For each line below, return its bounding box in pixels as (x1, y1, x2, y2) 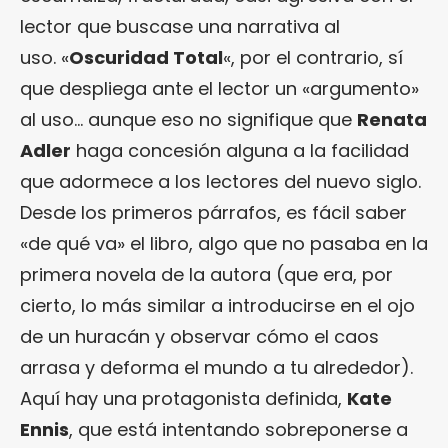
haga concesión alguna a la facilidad (71, 138, 409, 164)
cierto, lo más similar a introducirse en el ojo (20, 293, 415, 319)
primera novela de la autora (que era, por (20, 262, 393, 288)
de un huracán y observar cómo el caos (20, 324, 379, 350)
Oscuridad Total (69, 45, 223, 71)
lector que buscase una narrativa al (20, 14, 340, 40)
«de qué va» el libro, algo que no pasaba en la (20, 231, 428, 257)
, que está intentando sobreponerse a (69, 417, 408, 443)
